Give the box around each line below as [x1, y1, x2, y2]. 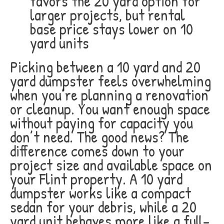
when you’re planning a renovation [10, 84, 208, 105]
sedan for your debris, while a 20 [10, 196, 196, 217]
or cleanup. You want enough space [10, 98, 210, 119]
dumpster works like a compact [10, 182, 191, 203]
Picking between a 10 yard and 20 [10, 56, 200, 77]
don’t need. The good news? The [10, 126, 189, 147]
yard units [30, 32, 89, 53]
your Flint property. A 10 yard [10, 168, 182, 189]
